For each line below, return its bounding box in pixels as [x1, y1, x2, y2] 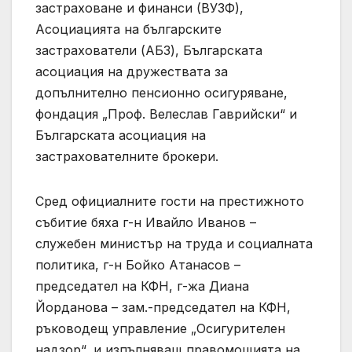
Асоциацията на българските [35, 20, 222, 37]
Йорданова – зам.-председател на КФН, [35, 299, 291, 315]
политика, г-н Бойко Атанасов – [35, 256, 240, 273]
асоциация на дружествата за [35, 63, 228, 79]
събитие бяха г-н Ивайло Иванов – [35, 214, 256, 230]
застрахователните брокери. [35, 148, 218, 164]
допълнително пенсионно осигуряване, [35, 84, 288, 101]
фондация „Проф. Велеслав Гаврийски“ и [35, 105, 297, 122]
